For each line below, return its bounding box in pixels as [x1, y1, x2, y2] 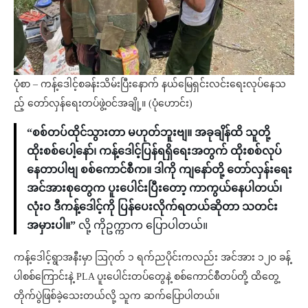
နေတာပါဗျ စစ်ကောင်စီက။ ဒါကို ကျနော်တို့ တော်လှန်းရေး [27, 163, 292, 175]
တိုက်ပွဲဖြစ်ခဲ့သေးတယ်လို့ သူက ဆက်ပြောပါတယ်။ [14, 290, 219, 301]
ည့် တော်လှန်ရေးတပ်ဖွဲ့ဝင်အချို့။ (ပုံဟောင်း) [14, 98, 192, 109]
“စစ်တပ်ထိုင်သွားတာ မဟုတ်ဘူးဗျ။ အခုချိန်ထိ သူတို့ [27, 126, 270, 138]
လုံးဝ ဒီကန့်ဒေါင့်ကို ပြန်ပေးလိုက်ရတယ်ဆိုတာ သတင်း [27, 200, 278, 212]
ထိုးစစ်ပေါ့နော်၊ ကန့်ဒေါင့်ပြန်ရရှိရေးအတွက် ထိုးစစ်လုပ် [27, 144, 282, 157]
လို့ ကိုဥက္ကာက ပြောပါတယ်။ [76, 219, 208, 231]
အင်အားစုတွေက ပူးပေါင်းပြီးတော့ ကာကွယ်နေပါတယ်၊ [27, 181, 282, 194]
